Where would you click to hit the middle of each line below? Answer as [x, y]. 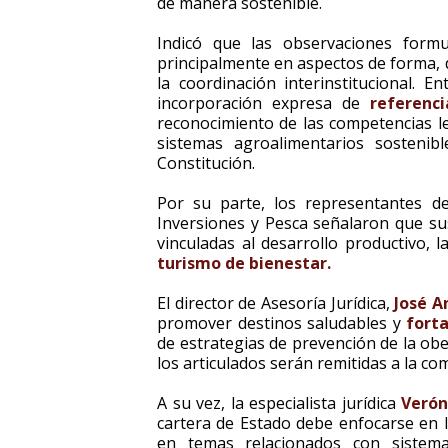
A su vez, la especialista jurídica [279, 403]
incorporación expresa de [263, 103]
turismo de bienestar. [244, 263]
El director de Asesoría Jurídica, [276, 303]
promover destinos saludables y [282, 323]
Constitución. [206, 163]
